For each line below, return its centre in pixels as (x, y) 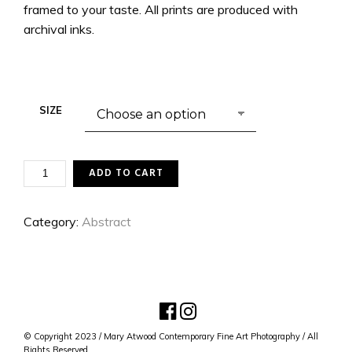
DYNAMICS (49, 183)
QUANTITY (50, 214)
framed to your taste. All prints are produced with (161, 10)
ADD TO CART (126, 174)
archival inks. (59, 29)
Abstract (106, 222)
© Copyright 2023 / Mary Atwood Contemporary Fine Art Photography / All (171, 337)
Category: (53, 222)
